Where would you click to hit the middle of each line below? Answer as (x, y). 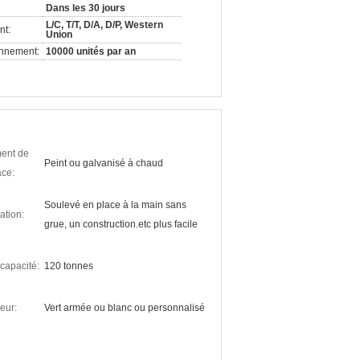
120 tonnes (69, 266)
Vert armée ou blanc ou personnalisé (125, 308)
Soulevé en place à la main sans (115, 205)
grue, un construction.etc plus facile (121, 224)
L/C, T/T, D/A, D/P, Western (104, 25)
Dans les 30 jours (86, 8)
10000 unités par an (91, 51)
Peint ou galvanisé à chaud (104, 163)
